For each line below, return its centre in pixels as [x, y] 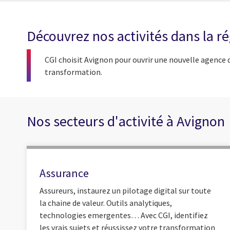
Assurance [64, 173]
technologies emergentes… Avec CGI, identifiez [124, 215]
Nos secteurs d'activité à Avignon [126, 121]
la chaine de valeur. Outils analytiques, [106, 203]
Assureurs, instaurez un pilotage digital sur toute [125, 190]
